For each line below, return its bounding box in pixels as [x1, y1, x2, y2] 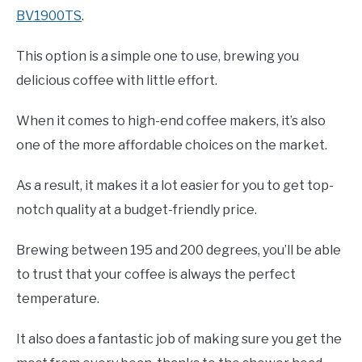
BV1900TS [16, 8, 82, 24]
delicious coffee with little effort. [16, 73, 217, 89]
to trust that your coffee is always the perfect [16, 267, 296, 283]
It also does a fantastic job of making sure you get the [16, 331, 342, 347]
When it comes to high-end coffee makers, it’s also [16, 113, 326, 129]
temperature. [16, 291, 99, 307]
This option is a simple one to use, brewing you [16, 48, 299, 65]
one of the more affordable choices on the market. [16, 137, 327, 154]
